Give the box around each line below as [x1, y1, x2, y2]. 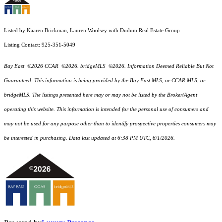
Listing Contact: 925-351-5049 [4, 42, 77, 48]
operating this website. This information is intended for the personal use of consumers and [4, 107, 209, 112]
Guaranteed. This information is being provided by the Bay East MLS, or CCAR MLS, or [4, 78, 205, 84]
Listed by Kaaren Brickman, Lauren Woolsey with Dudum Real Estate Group [4, 28, 180, 34]
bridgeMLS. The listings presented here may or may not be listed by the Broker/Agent [4, 92, 197, 98]
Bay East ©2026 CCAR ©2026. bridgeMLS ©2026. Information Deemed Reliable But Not [4, 63, 214, 69]
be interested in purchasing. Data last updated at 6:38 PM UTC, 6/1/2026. [4, 135, 175, 141]
